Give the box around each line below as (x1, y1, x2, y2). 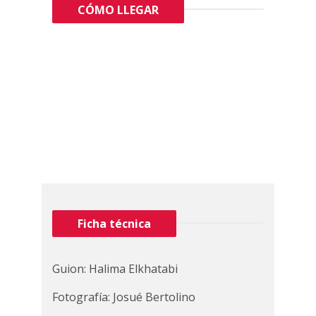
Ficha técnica (78, 216, 151, 231)
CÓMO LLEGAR (78, 2, 159, 18)
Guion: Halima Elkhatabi (52, 261, 178, 276)
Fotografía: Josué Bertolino (52, 289, 195, 305)
